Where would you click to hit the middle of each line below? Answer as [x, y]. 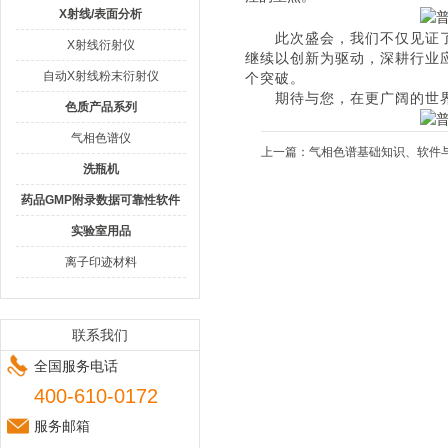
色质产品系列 [101, 107]
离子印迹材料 [101, 262]
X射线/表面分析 [101, 14]
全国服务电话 [76, 366]
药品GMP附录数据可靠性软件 [101, 200]
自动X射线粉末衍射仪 [101, 76]
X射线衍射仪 [101, 45]
